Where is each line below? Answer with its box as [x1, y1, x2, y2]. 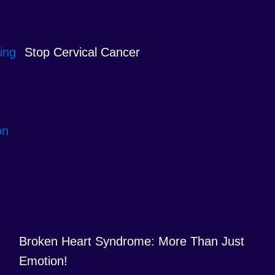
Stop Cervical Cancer [25, 45, 141, 60]
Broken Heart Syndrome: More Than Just [19, 234, 245, 249]
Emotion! [19, 254, 68, 268]
